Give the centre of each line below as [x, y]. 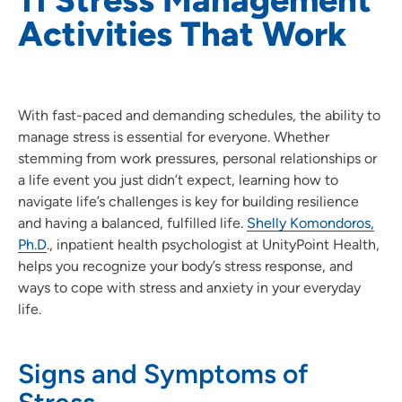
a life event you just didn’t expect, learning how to [178, 179]
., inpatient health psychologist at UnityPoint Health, [213, 244]
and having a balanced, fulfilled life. [132, 223]
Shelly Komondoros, [310, 223]
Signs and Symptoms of [163, 373]
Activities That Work [182, 34]
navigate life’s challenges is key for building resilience [188, 201]
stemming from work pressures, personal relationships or [197, 158]
